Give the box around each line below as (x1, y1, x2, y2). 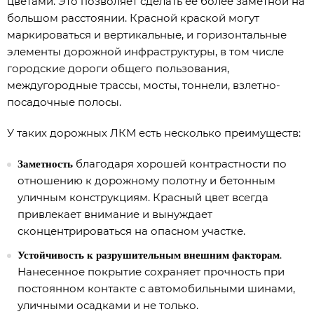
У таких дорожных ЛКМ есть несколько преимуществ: (7, 126, 301, 140)
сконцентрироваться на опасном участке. (18, 224, 245, 238)
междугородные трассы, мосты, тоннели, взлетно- (7, 78, 280, 93)
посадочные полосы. (7, 95, 121, 109)
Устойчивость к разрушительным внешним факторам (18, 250, 280, 261)
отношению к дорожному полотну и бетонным (18, 174, 275, 188)
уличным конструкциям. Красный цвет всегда (18, 191, 268, 205)
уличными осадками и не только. (18, 299, 198, 313)
